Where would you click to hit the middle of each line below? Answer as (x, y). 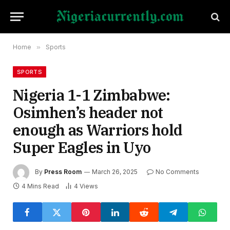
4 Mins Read (40, 186)
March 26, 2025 (115, 172)
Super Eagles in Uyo (83, 147)
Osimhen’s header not (88, 112)
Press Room (63, 172)
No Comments (177, 172)
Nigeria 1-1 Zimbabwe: (92, 95)
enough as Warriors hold (98, 130)
